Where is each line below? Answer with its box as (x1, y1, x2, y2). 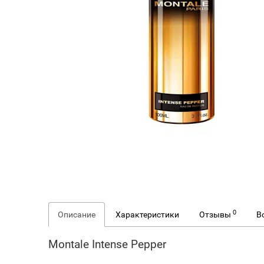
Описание (58, 210, 96, 219)
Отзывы (199, 210, 233, 219)
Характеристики (115, 210, 180, 219)
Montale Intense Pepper (48, 237, 167, 251)
